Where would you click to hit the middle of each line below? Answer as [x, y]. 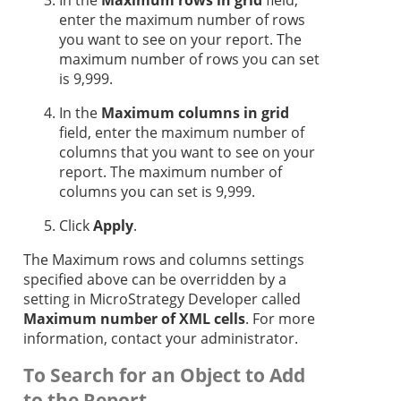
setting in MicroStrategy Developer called [162, 299]
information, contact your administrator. [161, 339]
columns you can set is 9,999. [157, 192]
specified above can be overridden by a [155, 280]
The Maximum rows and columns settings [164, 260]
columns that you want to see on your [187, 153]
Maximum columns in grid [195, 113]
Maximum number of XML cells [134, 319]
